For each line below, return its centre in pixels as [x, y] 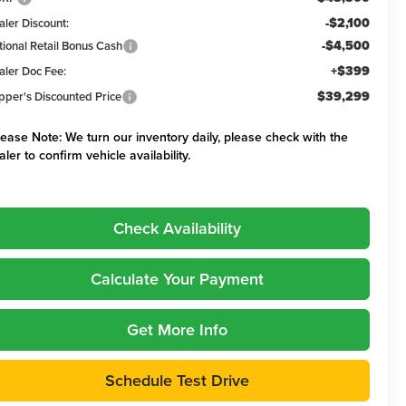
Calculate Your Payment [177, 278]
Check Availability [177, 227]
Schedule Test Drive [177, 380]
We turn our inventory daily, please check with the [205, 136]
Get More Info [177, 329]
